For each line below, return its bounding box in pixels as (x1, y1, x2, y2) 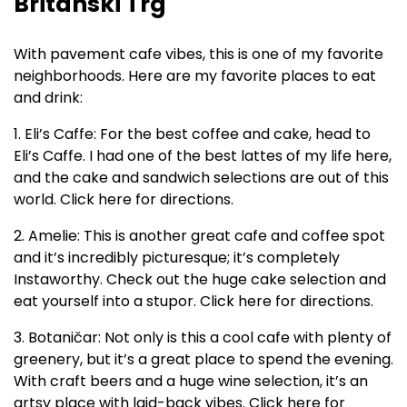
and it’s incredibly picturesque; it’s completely (14, 246, 340, 268)
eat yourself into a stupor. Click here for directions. (14, 290, 373, 312)
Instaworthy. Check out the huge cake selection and (14, 268, 386, 290)
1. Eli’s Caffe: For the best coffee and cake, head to (14, 123, 371, 144)
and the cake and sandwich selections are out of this (14, 166, 389, 188)
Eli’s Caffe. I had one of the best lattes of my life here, (14, 144, 392, 166)
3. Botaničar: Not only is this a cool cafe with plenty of (14, 326, 392, 348)
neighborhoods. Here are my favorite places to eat (14, 65, 376, 86)
